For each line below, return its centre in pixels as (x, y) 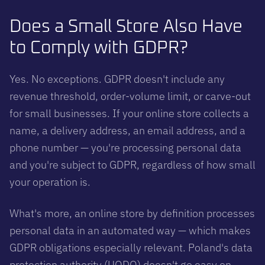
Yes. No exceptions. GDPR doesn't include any (117, 79)
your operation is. (50, 182)
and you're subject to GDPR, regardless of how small (132, 164)
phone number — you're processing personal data (125, 147)
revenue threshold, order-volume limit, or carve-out (130, 96)
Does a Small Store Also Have (126, 26)
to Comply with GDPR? (99, 48)
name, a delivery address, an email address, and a (127, 130)
